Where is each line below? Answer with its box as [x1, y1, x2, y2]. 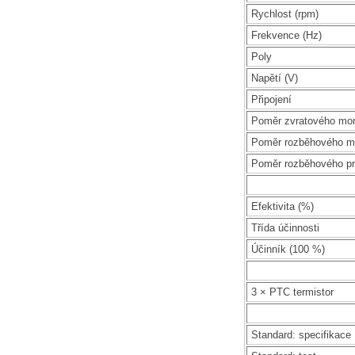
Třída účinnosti [251, 221, 319, 234]
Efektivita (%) [251, 200, 314, 212]
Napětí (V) [251, 71, 298, 84]
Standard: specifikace [251, 328, 351, 341]
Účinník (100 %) [251, 242, 325, 255]
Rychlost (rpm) [251, 7, 319, 20]
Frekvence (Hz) [251, 29, 322, 41]
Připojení [251, 93, 292, 105]
